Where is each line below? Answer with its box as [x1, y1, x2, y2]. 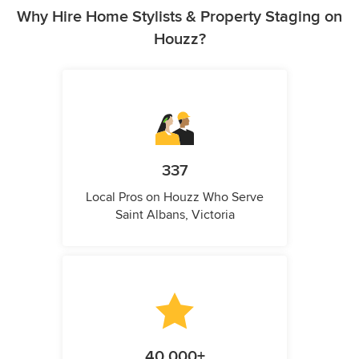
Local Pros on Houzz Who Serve [86, 189, 264, 206]
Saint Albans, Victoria [115, 207, 235, 224]
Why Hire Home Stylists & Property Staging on [17, 7, 342, 27]
